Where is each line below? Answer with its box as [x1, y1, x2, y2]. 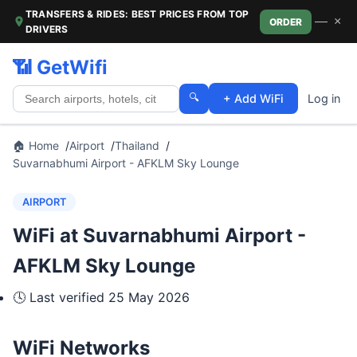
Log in [308, 92, 340, 105]
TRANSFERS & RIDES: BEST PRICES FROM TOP [25, 8, 249, 20]
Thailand [115, 139, 159, 152]
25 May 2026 [108, 289, 190, 305]
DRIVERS [25, 23, 69, 35]
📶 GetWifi [13, 56, 108, 79]
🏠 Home [13, 139, 59, 152]
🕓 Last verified [13, 289, 108, 305]
